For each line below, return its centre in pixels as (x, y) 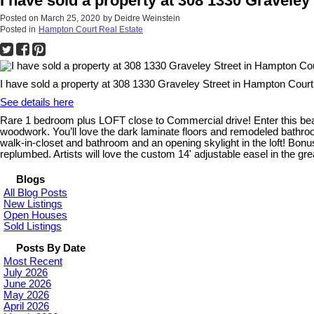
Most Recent (33, 261)
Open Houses (35, 215)
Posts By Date (51, 248)
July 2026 (26, 272)
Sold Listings (33, 226)
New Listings (33, 204)
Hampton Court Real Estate (91, 29)
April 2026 (26, 306)
